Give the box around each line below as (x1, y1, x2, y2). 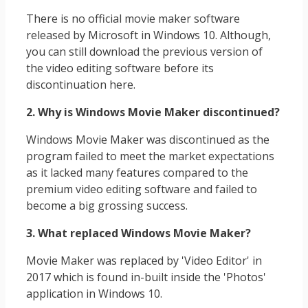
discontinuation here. (26, 76, 135, 92)
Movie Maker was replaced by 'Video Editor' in (26, 252, 262, 268)
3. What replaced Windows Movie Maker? (26, 225, 251, 241)
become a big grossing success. (26, 197, 188, 213)
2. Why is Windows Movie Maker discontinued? (26, 104, 280, 120)
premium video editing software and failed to (26, 181, 257, 197)
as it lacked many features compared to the (26, 164, 248, 180)
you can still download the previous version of (26, 43, 263, 59)
